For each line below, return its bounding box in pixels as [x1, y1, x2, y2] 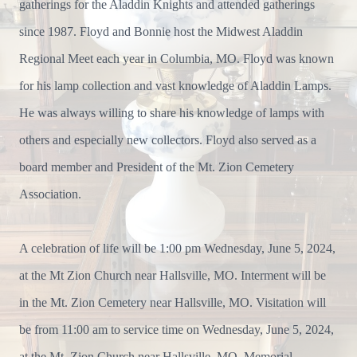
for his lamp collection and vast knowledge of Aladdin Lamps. [19, 79, 331, 92]
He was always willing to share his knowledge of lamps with [19, 106, 324, 120]
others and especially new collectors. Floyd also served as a [19, 133, 316, 147]
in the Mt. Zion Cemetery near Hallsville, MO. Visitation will [19, 296, 326, 309]
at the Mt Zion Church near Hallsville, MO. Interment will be [19, 269, 326, 282]
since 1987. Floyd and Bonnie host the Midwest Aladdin [19, 25, 303, 38]
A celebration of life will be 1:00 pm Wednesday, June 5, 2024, [19, 241, 335, 255]
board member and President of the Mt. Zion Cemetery [19, 160, 294, 174]
